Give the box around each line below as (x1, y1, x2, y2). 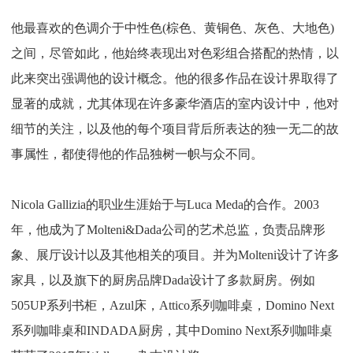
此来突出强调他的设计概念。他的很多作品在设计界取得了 (11, 72, 339, 86)
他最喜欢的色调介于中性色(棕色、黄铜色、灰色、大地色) (11, 21, 334, 35)
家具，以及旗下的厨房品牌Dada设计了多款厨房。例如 (11, 273, 315, 288)
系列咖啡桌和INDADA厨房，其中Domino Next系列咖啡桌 (11, 324, 333, 338)
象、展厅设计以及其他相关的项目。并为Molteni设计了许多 (11, 248, 340, 262)
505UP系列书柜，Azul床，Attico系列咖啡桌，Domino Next (11, 299, 334, 313)
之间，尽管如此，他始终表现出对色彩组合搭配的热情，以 (11, 46, 339, 61)
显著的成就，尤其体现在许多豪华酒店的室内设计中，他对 (11, 97, 339, 111)
